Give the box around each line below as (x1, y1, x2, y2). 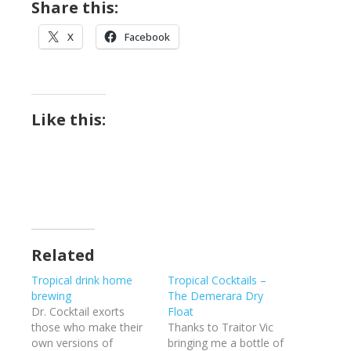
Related (31, 244, 95, 266)
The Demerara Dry (168, 288, 263, 303)
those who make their (31, 320, 143, 335)
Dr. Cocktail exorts (31, 304, 125, 319)
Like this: (31, 109, 106, 130)
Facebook (125, 30, 170, 44)
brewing (31, 288, 71, 303)
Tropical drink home (31, 273, 132, 288)
